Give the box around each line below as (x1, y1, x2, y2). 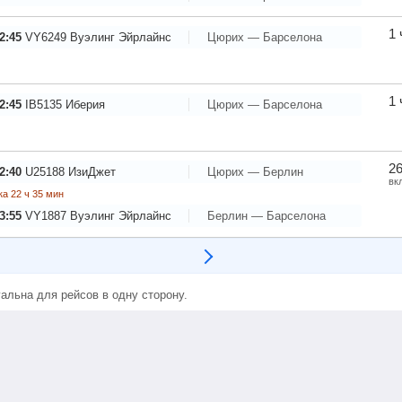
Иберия (66, 97, 105, 111)
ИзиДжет (68, 164, 116, 179)
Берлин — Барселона (207, 208, 327, 223)
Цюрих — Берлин (207, 164, 304, 179)
